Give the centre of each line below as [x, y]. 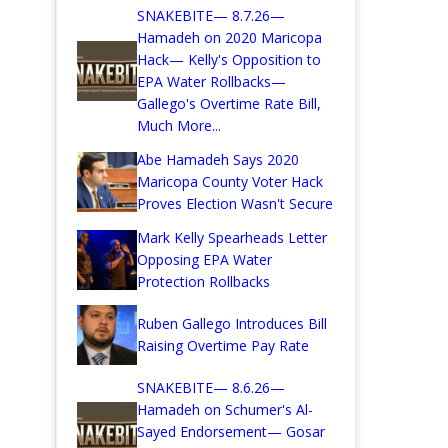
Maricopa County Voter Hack [230, 182]
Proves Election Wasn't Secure [235, 204]
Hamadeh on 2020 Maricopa [229, 38]
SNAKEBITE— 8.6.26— [211, 388]
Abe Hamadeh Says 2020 [218, 160]
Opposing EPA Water [204, 260]
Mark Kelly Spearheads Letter [232, 238]
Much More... [179, 126]
